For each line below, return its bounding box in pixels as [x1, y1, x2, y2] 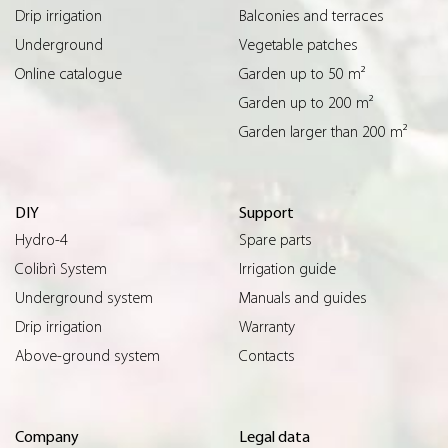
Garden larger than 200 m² [239, 122, 407, 141]
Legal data [239, 427, 310, 446]
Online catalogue [15, 64, 122, 83]
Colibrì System [15, 259, 107, 278]
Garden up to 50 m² [239, 64, 365, 83]
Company [15, 427, 79, 446]
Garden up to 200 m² [239, 93, 373, 112]
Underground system [15, 288, 153, 307]
